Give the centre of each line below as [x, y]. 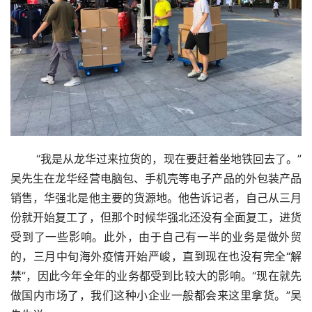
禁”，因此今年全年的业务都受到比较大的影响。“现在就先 [156, 276]
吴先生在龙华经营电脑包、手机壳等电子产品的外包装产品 [156, 178]
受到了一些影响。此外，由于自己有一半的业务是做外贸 [156, 237]
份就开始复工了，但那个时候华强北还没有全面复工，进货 [156, 217]
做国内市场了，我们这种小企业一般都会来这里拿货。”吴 [156, 295]
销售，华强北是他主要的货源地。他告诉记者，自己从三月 [156, 198]
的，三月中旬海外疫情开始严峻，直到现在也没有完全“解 [156, 256]
